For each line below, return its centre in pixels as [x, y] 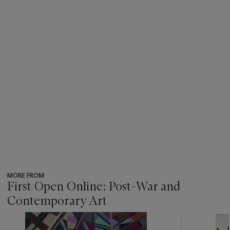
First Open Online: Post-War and [94, 186]
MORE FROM [26, 175]
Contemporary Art [57, 200]
